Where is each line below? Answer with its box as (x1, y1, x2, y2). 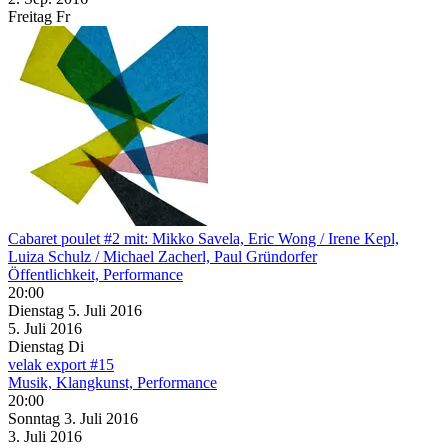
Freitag (8, 7, 52, 25)
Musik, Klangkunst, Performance (8, 373, 217, 391)
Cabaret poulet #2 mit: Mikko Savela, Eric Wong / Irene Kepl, (8, 229, 399, 247)
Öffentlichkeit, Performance (8, 265, 183, 283)
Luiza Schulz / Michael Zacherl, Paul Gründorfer (8, 247, 317, 265)
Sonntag (8, 409, 64, 427)
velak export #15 (8, 355, 114, 373)
